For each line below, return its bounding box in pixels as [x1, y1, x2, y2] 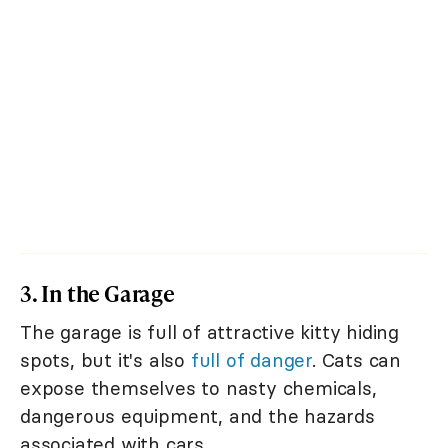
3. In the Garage [20, 278, 175, 310]
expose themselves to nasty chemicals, [20, 376, 377, 401]
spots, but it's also [20, 348, 191, 373]
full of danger [190, 348, 313, 373]
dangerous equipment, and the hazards [20, 404, 375, 429]
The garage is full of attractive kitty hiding [20, 320, 399, 345]
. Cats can [312, 348, 402, 373]
